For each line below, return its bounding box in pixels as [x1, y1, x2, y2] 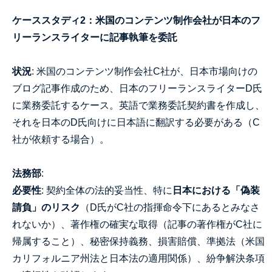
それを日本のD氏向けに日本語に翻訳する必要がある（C [12, 117, 260, 127]
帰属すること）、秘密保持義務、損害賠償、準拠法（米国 [12, 236, 265, 246]
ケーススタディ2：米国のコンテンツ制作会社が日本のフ [12, 15, 260, 25]
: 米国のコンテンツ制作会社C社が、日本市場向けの [32, 66, 257, 76]
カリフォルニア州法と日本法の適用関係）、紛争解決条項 [12, 253, 265, 263]
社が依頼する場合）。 [12, 134, 109, 144]
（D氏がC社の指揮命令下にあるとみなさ [80, 202, 260, 212]
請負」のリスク [12, 202, 80, 212]
